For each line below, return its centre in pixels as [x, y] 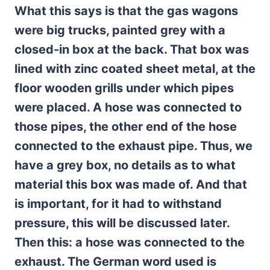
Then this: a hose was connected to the [130, 242]
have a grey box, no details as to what [125, 165]
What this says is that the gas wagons [126, 11]
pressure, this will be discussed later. [122, 223]
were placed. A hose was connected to [128, 107]
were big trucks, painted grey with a [120, 30]
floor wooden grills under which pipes [124, 88]
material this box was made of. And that [131, 184]
